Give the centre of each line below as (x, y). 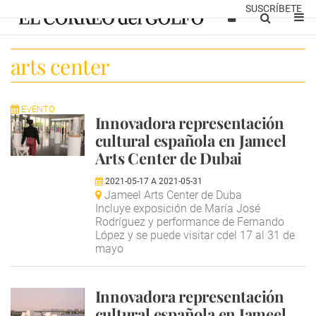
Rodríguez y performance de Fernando (189, 222)
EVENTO (37, 109)
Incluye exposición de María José (177, 208)
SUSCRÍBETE (274, 8)
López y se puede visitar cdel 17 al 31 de (195, 235)
